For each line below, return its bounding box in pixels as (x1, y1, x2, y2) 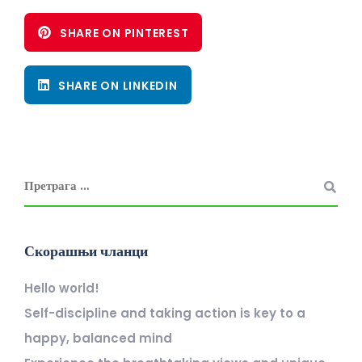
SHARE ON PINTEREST (59, 25, 189, 41)
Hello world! (24, 280, 99, 297)
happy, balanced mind (24, 330, 172, 347)
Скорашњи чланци (24, 241, 148, 261)
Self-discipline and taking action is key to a (24, 305, 305, 322)
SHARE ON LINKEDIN (57, 78, 178, 94)
